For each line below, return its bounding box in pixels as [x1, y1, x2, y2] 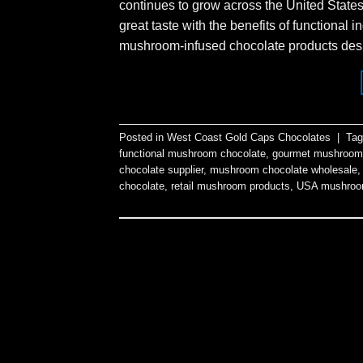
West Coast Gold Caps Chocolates [167, 131, 331, 144]
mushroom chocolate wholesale [210, 164, 357, 177]
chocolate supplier [119, 164, 203, 177]
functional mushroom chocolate [119, 147, 266, 160]
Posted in [119, 131, 167, 144]
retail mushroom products [171, 180, 290, 193]
